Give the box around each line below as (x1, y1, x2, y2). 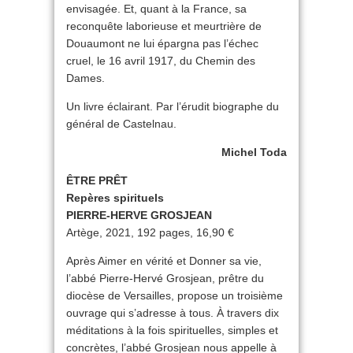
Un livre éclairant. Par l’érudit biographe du (66, 100, 279, 113)
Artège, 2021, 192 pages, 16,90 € (66, 226, 234, 239)
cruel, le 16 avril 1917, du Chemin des (66, 54, 255, 67)
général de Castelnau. (66, 117, 176, 130)
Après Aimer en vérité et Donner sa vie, (66, 255, 262, 267)
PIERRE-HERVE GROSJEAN (66, 209, 212, 221)
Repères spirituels (66, 191, 164, 204)
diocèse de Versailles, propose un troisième (66, 289, 283, 302)
